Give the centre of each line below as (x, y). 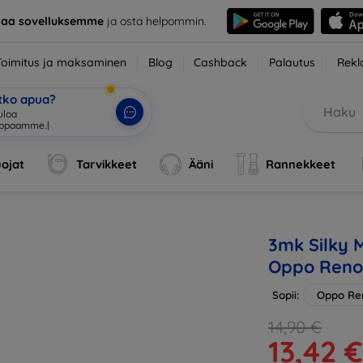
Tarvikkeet (107, 164)
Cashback (221, 62)
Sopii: (286, 295)
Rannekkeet (300, 164)
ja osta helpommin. (155, 21)
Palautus (293, 62)
